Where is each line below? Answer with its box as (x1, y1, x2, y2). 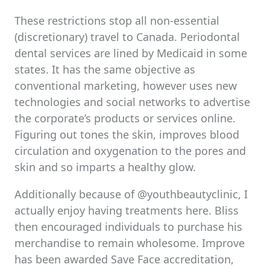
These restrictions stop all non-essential (14, 13, 219, 28)
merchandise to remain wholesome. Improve (14, 236, 245, 250)
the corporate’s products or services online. (14, 111, 236, 125)
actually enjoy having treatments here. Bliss (14, 203, 239, 218)
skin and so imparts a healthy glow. (14, 160, 196, 174)
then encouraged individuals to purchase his (14, 219, 242, 234)
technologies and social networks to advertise (14, 95, 250, 109)
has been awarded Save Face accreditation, (14, 252, 234, 266)
